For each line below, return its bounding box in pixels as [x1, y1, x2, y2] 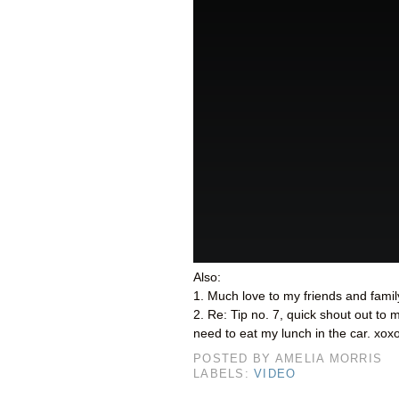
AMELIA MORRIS [274, 353, 383, 366]
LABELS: [193, 368, 255, 381]
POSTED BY [193, 353, 275, 366]
